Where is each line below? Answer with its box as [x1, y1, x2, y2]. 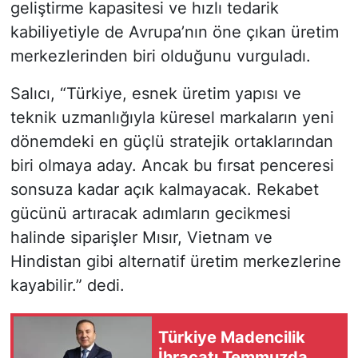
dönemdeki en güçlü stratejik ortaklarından [10, 131, 333, 151]
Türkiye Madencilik [158, 328, 305, 348]
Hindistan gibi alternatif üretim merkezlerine [10, 251, 341, 271]
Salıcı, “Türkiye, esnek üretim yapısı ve [10, 83, 301, 103]
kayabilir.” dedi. [10, 275, 125, 295]
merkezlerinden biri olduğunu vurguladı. [10, 46, 311, 66]
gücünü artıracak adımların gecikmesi [10, 203, 291, 223]
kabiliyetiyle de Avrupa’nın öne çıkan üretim [10, 22, 339, 42]
